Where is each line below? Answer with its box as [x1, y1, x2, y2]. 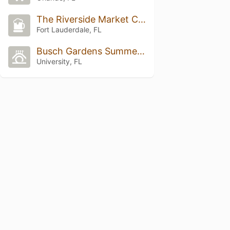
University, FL [36, 56, 82, 66]
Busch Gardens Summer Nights [137, 45, 145, 56]
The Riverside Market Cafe [138, 13, 146, 25]
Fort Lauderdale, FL [36, 25, 102, 34]
